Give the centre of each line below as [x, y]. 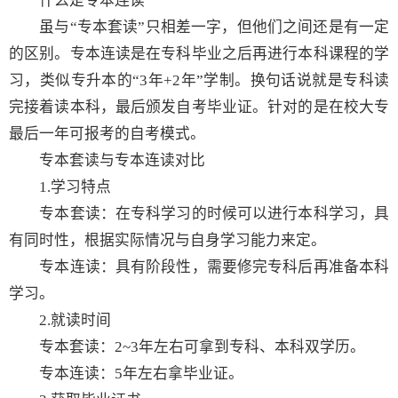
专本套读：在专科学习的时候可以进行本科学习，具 [199, 213]
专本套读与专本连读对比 [122, 160]
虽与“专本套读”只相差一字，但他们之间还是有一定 [199, 27]
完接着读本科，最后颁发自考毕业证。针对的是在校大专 [199, 107]
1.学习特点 [75, 187]
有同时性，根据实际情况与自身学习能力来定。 [167, 240]
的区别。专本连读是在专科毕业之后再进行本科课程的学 [199, 53]
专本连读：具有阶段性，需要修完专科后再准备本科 [199, 267]
